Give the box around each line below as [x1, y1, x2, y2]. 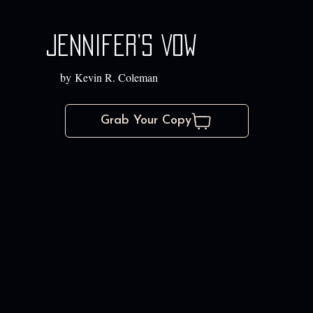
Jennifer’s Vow [45, 35, 198, 57]
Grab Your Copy [101, 114, 192, 128]
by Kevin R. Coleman [60, 70, 159, 85]
